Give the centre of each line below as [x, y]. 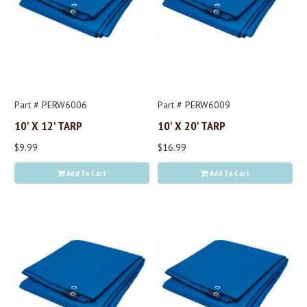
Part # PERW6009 [194, 105]
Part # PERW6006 [51, 105]
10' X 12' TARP [48, 126]
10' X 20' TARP [192, 126]
